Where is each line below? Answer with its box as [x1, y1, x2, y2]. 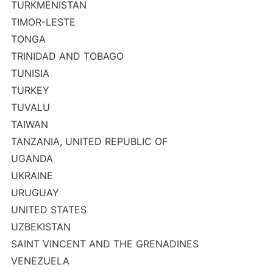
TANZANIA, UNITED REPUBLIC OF [10, 135, 168, 147]
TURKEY [10, 84, 49, 96]
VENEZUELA [10, 255, 69, 267]
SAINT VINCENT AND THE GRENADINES [10, 238, 199, 250]
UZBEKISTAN [10, 221, 71, 233]
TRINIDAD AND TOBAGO [10, 50, 124, 62]
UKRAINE [10, 169, 53, 182]
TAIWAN [10, 118, 48, 130]
